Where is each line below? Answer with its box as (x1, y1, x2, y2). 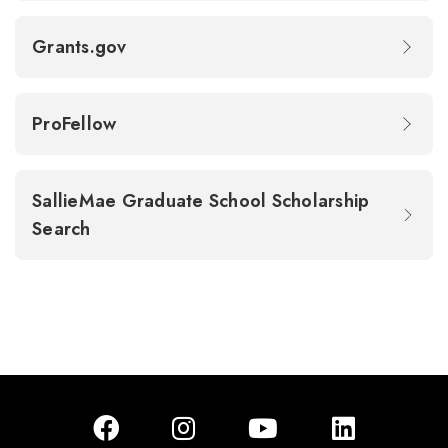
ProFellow (32, 111, 122, 137)
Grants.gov (32, 34, 132, 60)
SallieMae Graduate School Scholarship (32, 188, 370, 214)
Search (32, 216, 96, 242)
